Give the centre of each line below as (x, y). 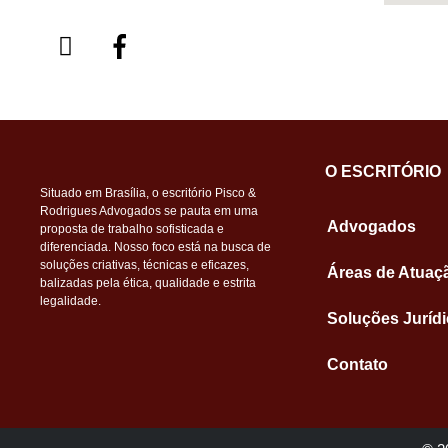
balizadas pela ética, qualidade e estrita (148, 283)
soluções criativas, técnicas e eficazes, (144, 265)
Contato (357, 365)
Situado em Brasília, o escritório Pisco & (148, 193)
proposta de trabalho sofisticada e (132, 229)
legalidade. (70, 301)
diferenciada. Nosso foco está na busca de (155, 247)
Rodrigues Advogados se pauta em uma (149, 211)
